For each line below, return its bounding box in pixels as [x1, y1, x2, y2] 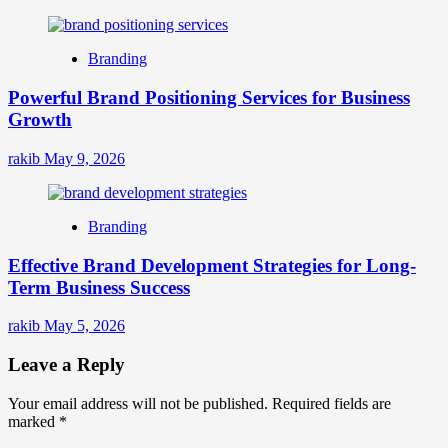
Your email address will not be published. [8, 394, 268, 412]
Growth [8, 109, 72, 131]
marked [8, 412, 59, 430]
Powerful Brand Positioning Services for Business [8, 87, 410, 109]
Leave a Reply [8, 353, 125, 375]
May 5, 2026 [44, 317, 125, 335]
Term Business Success [8, 276, 190, 298]
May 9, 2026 [44, 149, 125, 167]
